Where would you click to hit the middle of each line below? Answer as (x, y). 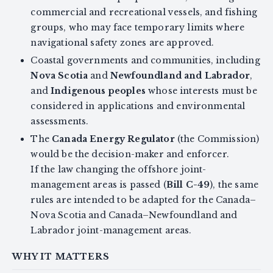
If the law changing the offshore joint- (119, 169)
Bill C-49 (188, 184)
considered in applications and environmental (138, 106)
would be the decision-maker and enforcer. (130, 154)
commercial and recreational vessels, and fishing (144, 12)
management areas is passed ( (98, 184)
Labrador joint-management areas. (111, 230)
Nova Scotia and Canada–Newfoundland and (134, 215)
